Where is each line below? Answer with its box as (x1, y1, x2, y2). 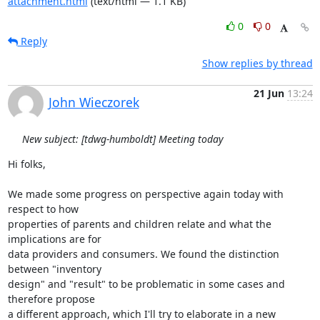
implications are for (7, 232, 101, 246)
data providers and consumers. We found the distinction (7, 247, 279, 261)
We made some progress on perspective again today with (7, 187, 284, 201)
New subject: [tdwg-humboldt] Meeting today (21, 132, 224, 146)
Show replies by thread (201, 56, 313, 70)
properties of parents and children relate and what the (7, 217, 271, 231)
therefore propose (7, 292, 95, 306)
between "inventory (7, 262, 101, 276)
